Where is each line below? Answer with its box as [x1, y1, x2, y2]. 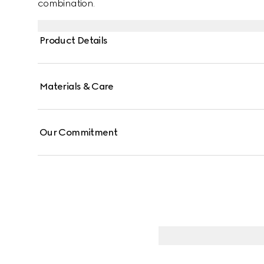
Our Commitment [39, 127, 118, 138]
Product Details [39, 35, 108, 46]
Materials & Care [39, 81, 114, 92]
